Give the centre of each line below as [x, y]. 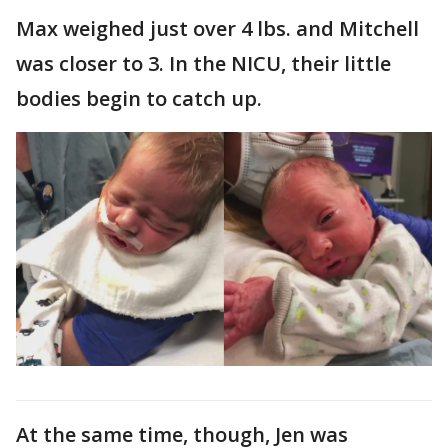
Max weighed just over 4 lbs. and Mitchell [217, 28]
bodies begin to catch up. [141, 98]
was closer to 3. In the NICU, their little [203, 63]
